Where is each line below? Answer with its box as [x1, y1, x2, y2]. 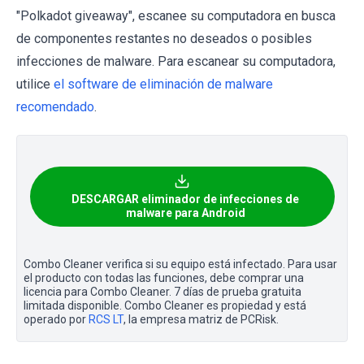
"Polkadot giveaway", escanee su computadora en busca [16, 7, 336, 24]
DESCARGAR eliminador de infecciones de [71, 192, 299, 206]
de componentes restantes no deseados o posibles [16, 30, 312, 46]
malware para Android [125, 206, 245, 219]
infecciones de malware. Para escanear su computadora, [16, 53, 336, 69]
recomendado [16, 98, 94, 115]
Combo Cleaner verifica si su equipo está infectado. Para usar [24, 257, 337, 271]
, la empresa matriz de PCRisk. [123, 312, 279, 326]
